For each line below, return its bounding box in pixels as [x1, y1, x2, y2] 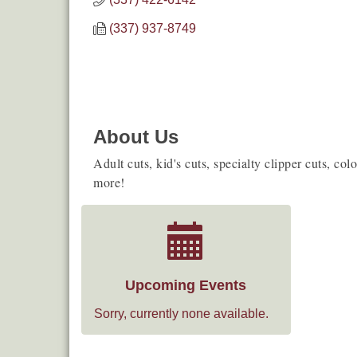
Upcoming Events [125, 277, 247, 293]
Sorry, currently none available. [94, 306, 269, 320]
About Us [93, 125, 178, 147]
